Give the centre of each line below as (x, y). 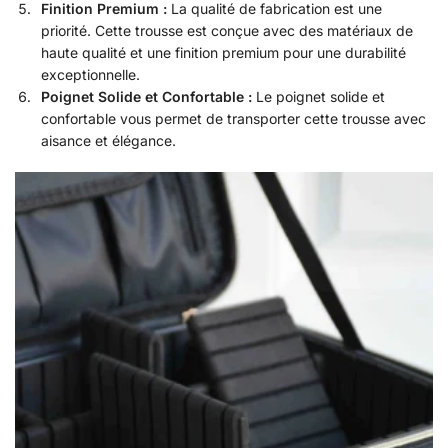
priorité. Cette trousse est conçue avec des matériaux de (227, 31)
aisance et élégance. (108, 141)
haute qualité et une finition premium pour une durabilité (223, 53)
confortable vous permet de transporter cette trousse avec (233, 119)
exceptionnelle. (90, 75)
